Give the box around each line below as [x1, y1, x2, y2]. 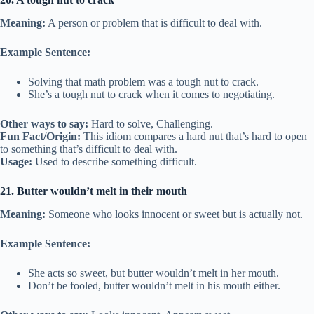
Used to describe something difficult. [32, 155, 197, 168]
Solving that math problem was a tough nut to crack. [28, 75, 259, 88]
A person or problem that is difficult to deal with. [46, 16, 262, 29]
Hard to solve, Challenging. [88, 117, 213, 130]
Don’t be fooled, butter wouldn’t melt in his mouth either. [28, 279, 280, 292]
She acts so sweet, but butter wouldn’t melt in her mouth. [28, 266, 279, 279]
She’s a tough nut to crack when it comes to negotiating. [28, 88, 275, 100]
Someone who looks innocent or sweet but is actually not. [46, 207, 303, 220]
